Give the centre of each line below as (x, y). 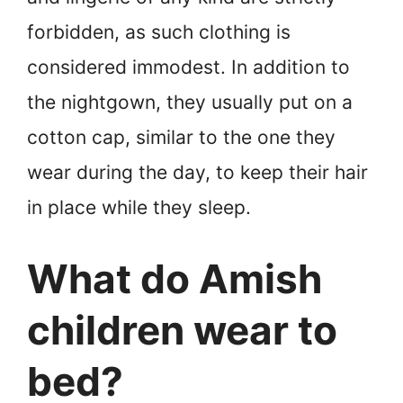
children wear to (182, 330)
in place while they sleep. (139, 208)
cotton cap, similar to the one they (181, 138)
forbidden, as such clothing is (159, 32)
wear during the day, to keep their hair (197, 173)
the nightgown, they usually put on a (190, 103)
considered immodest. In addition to (188, 67)
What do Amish (175, 278)
